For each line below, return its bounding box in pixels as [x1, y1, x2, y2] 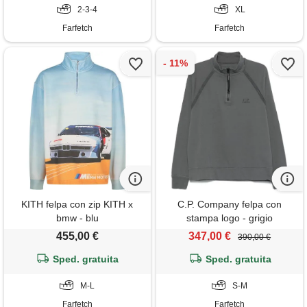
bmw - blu [56, 212, 99, 224]
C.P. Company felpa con [177, 199, 282, 210]
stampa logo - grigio [186, 212, 273, 224]
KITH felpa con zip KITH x [21, 199, 134, 210]
